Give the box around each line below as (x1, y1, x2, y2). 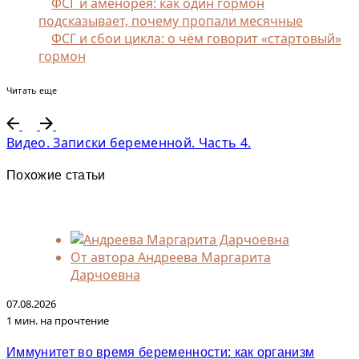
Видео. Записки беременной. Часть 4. (6, 134, 252, 152)
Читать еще (6, 85, 58, 97)
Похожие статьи (6, 168, 106, 183)
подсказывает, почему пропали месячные (38, 12, 303, 30)
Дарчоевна (71, 265, 140, 284)
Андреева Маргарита (138, 248, 271, 266)
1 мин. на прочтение (6, 313, 109, 328)
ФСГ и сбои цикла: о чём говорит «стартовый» (51, 30, 341, 48)
